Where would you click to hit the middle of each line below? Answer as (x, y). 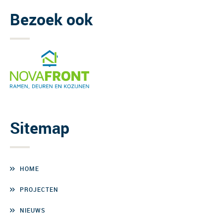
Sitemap (40, 128)
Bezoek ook (51, 19)
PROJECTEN (39, 189)
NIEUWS (33, 210)
